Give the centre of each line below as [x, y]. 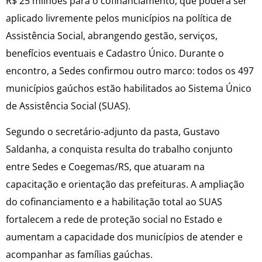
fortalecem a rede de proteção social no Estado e [114, 220]
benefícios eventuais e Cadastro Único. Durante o [115, 53]
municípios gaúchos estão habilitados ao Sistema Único [129, 88]
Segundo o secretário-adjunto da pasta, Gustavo [113, 132]
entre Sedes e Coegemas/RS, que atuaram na [105, 167]
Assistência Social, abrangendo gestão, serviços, [112, 35]
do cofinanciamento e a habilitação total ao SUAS [114, 202]
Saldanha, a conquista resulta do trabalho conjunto [119, 149]
